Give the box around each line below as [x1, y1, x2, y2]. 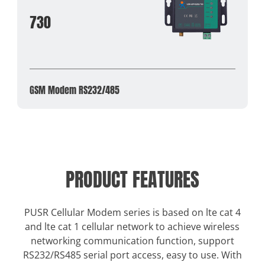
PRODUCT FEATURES [66, 165, 199, 195]
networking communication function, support [30, 234, 234, 248]
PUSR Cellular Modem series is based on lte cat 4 [24, 206, 241, 219]
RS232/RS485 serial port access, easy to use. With [22, 248, 242, 262]
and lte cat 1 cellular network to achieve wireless [25, 220, 240, 234]
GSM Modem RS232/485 [29, 82, 119, 97]
